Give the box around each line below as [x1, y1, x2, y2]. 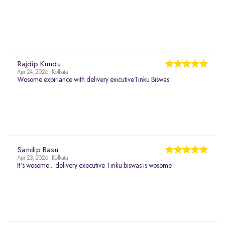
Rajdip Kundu [17, 60, 61, 68]
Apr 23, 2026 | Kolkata [17, 155, 68, 161]
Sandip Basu [17, 146, 58, 154]
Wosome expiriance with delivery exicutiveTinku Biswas [17, 76, 169, 83]
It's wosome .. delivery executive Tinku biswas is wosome [17, 162, 172, 169]
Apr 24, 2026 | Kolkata [17, 69, 68, 75]
